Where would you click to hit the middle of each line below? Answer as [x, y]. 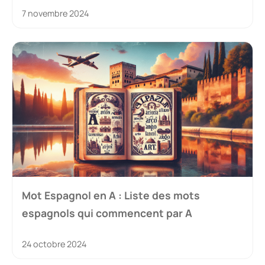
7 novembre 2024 [55, 14]
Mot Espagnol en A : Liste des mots [111, 195]
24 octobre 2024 [54, 244]
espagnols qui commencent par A [107, 213]
